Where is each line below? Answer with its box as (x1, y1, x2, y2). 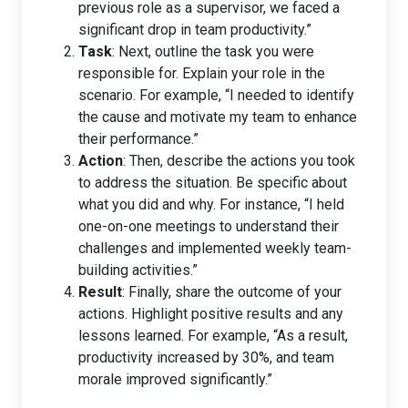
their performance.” (78, 129, 199, 148)
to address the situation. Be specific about (78, 173, 347, 191)
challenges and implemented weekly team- (78, 239, 352, 257)
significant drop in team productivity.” (78, 20, 311, 38)
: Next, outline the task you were (112, 42, 314, 60)
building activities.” (78, 260, 198, 279)
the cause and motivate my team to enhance (78, 107, 357, 126)
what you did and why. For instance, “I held (78, 195, 344, 213)
